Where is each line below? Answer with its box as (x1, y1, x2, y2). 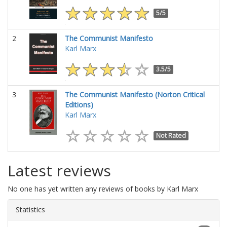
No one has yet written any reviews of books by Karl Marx (8, 184, 198, 194)
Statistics (16, 205, 45, 214)
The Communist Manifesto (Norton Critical (65, 90, 205, 99)
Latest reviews (8, 160, 111, 181)
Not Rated (156, 131, 186, 140)
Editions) (65, 100, 93, 109)
